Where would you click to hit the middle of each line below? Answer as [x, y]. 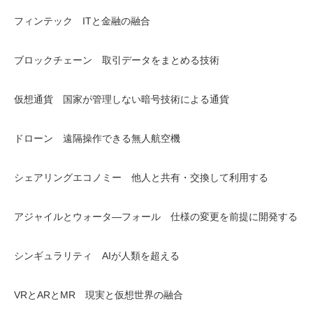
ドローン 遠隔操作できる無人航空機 [97, 138]
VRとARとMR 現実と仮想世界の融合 [99, 295]
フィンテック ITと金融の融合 [82, 21]
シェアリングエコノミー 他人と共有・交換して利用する [141, 177]
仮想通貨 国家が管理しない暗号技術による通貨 [122, 99]
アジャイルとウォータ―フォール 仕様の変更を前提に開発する [156, 217]
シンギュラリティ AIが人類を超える [97, 256]
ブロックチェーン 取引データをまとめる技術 [117, 60]
